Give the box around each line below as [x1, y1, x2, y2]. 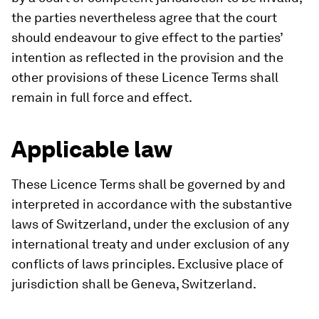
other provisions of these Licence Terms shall [11, 70, 278, 85]
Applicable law [11, 135, 172, 163]
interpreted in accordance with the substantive [11, 197, 292, 211]
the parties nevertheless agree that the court [11, 10, 277, 25]
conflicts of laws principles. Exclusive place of [11, 256, 283, 271]
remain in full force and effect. [11, 90, 192, 105]
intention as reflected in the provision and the [11, 50, 283, 65]
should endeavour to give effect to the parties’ [11, 30, 283, 45]
